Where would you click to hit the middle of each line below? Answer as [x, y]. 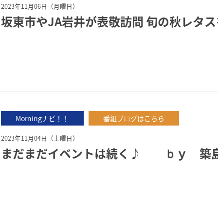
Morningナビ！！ [42, 118]
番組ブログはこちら [134, 118]
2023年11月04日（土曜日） [40, 138]
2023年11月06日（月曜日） [40, 6]
